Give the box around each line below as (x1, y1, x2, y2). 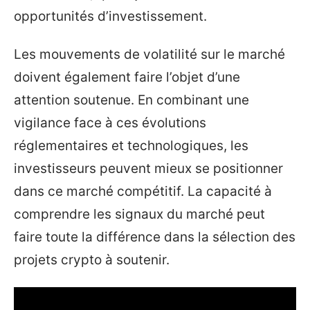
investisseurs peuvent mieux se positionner (14, 161, 283, 176)
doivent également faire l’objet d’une (14, 69, 240, 85)
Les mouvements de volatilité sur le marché (14, 46, 285, 62)
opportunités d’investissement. (14, 8, 207, 24)
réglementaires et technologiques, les (14, 138, 248, 154)
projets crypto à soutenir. (14, 252, 170, 268)
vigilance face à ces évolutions (14, 115, 206, 131)
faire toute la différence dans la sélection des (14, 229, 295, 245)
